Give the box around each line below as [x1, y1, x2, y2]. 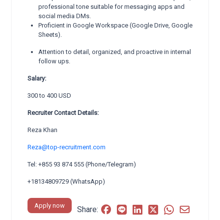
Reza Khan [27, 126, 57, 134]
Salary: [27, 75, 46, 82]
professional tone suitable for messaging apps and [38, 3, 185, 10]
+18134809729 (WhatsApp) [27, 178, 105, 185]
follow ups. [38, 57, 70, 65]
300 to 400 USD [27, 92, 71, 99]
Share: [77, 204, 98, 214]
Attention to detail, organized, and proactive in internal [38, 48, 191, 55]
